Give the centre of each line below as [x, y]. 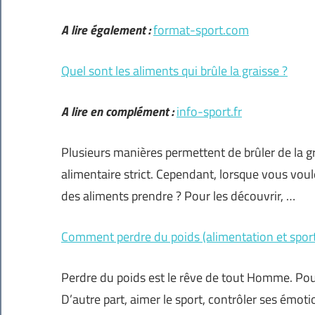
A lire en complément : [117, 112]
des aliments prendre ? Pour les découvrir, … [178, 196]
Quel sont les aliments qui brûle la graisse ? [174, 71]
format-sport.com [201, 30]
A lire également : [106, 30]
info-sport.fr [209, 112]
